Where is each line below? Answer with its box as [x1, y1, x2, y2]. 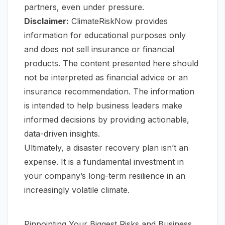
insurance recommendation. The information [24, 86, 194, 97]
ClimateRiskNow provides [69, 16, 168, 27]
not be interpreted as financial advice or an [24, 72, 188, 83]
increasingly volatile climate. [24, 185, 130, 195]
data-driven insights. [24, 129, 100, 139]
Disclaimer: [24, 16, 69, 27]
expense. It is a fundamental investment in [24, 157, 184, 167]
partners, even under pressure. [24, 2, 144, 13]
